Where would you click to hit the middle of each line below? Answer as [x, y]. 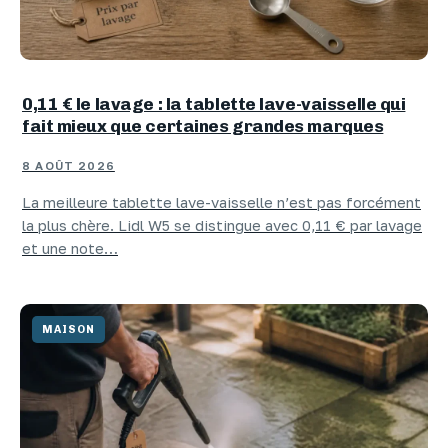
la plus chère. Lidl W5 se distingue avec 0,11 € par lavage [222, 225]
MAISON [69, 330]
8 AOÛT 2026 [68, 165]
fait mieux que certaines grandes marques [203, 125]
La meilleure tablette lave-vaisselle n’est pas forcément [221, 202]
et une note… [70, 248]
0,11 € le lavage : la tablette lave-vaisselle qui [214, 103]
